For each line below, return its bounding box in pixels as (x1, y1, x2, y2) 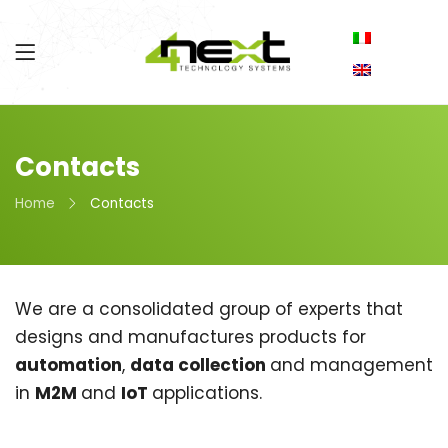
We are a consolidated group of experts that (15, 297, 403, 321)
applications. (152, 381, 262, 405)
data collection (130, 353, 270, 377)
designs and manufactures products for (15, 325, 366, 349)
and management (270, 353, 433, 377)
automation (15, 353, 122, 377)
